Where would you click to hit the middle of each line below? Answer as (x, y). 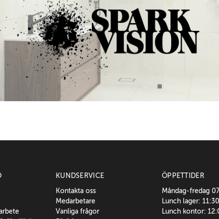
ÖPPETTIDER (183, 176)
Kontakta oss (76, 191)
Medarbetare (76, 201)
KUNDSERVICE (80, 176)
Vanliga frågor (78, 211)
